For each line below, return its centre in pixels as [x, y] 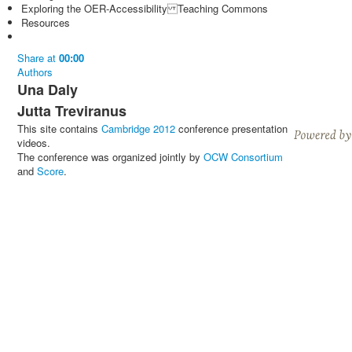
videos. [34, 143]
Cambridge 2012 [138, 128]
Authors [35, 72]
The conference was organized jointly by [110, 157]
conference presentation [231, 128]
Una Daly [48, 90]
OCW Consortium [243, 157]
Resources [46, 22]
